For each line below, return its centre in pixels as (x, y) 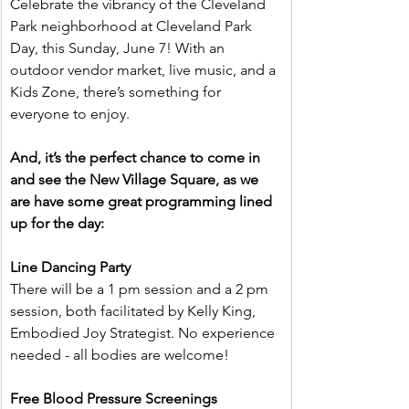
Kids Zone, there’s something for (117, 92)
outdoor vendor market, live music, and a (145, 70)
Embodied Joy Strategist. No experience (144, 333)
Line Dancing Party (70, 267)
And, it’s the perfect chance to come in (137, 158)
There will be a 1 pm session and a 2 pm (141, 289)
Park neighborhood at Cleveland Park (133, 26)
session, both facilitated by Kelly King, (135, 311)
